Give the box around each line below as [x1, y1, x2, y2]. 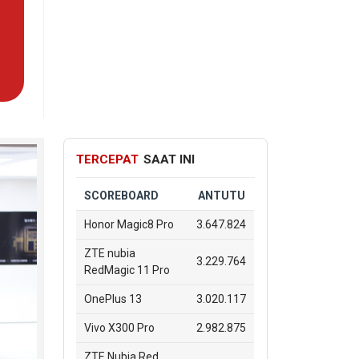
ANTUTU [197, 188, 245, 202]
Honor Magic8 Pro [84, 217, 175, 231]
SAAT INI [140, 151, 196, 167]
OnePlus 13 [84, 292, 143, 305]
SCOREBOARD [84, 188, 159, 202]
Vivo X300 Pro [84, 321, 155, 334]
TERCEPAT [76, 151, 139, 167]
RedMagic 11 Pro [84, 263, 171, 276]
